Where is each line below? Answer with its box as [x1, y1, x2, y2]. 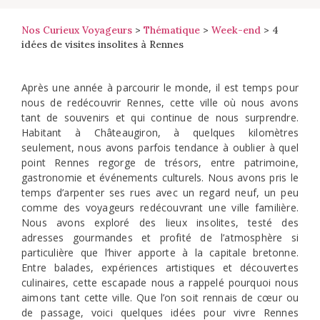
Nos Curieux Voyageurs [21, 23, 132, 36]
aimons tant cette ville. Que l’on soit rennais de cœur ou [21, 290, 299, 304]
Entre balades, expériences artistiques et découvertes [21, 260, 299, 274]
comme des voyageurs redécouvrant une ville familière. [21, 200, 299, 214]
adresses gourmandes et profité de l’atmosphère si [21, 230, 299, 244]
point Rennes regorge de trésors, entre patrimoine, [21, 155, 299, 169]
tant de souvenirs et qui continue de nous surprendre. [21, 110, 299, 124]
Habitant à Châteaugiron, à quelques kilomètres [21, 125, 299, 139]
